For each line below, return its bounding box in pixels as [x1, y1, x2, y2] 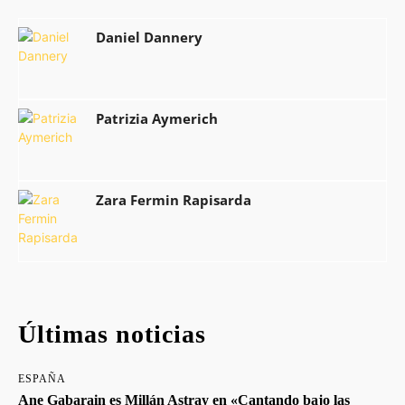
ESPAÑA [18, 372, 66, 385]
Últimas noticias [18, 320, 206, 348]
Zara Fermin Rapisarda [96, 191, 251, 209]
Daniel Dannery [96, 28, 202, 46]
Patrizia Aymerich [96, 109, 218, 127]
